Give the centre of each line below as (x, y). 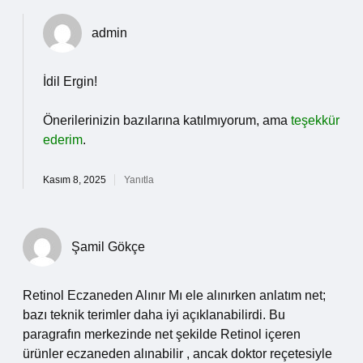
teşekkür (315, 120)
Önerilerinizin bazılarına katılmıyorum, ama (167, 120)
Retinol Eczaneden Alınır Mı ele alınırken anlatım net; (174, 295)
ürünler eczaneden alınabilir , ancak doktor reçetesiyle (177, 354)
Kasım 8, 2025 (75, 180)
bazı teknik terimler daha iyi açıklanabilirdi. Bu (154, 315)
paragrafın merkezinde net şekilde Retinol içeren (162, 334)
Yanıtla (139, 180)
